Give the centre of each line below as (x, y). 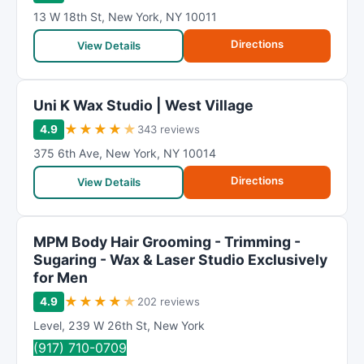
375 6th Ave (66, 153)
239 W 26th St (108, 325)
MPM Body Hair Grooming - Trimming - (167, 242)
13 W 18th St (67, 17)
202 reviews (169, 301)
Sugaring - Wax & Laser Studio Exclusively (180, 260)
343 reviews (169, 129)
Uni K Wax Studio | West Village (143, 105)
